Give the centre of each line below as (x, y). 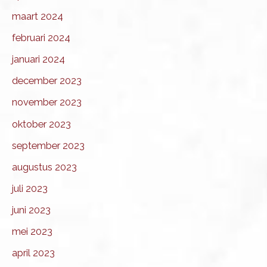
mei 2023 (32, 231)
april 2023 (33, 253)
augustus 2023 (44, 167)
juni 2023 (31, 210)
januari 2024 (38, 60)
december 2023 (47, 81)
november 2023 (47, 103)
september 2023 (48, 145)
